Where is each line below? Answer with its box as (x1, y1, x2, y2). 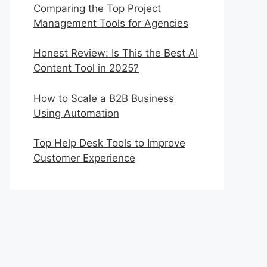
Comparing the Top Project (33, 2, 161, 14)
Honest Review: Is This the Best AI (33, 47, 198, 59)
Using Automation (33, 107, 119, 119)
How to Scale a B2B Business (33, 92, 174, 104)
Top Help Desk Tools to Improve (33, 137, 185, 149)
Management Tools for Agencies (33, 17, 188, 29)
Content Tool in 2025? (33, 62, 139, 74)
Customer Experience (33, 152, 135, 164)
